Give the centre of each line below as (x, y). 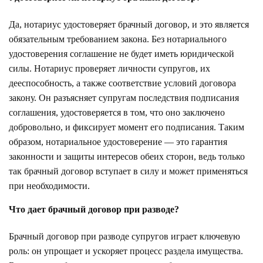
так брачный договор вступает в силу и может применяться (128, 171)
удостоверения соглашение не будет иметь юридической (122, 53)
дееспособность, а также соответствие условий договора (122, 83)
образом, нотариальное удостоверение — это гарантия (118, 141)
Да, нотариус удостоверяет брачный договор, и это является (129, 24)
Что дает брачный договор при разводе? (94, 209)
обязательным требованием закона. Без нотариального (118, 39)
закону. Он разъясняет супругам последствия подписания (124, 97)
